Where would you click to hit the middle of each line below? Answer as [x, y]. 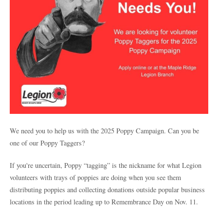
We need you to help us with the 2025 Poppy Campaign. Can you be [104, 130]
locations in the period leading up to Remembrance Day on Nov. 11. [104, 202]
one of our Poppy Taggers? [47, 143]
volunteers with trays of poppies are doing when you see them [95, 178]
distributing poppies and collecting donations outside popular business [107, 190]
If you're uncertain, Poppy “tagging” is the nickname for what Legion [106, 165]
